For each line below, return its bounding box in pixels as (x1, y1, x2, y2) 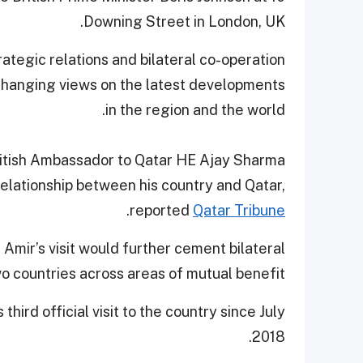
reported (130, 201, 193, 219)
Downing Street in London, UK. (83, 12, 285, 30)
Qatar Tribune (193, 201, 285, 219)
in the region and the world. (105, 100, 285, 118)
